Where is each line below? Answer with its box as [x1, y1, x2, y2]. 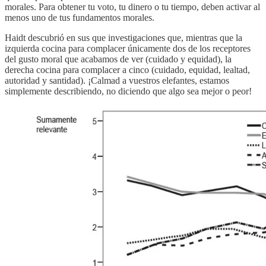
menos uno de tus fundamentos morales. [5, 12, 154, 23]
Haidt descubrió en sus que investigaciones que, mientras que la [5, 33, 242, 43]
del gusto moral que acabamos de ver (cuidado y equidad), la [5, 54, 232, 65]
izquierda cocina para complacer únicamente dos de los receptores [5, 43, 251, 54]
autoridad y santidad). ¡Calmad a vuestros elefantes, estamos [5, 75, 229, 86]
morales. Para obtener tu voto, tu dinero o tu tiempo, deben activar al [5, 2, 260, 12]
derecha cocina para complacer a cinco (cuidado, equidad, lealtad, [5, 65, 250, 75]
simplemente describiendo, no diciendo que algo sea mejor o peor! [5, 86, 252, 97]
